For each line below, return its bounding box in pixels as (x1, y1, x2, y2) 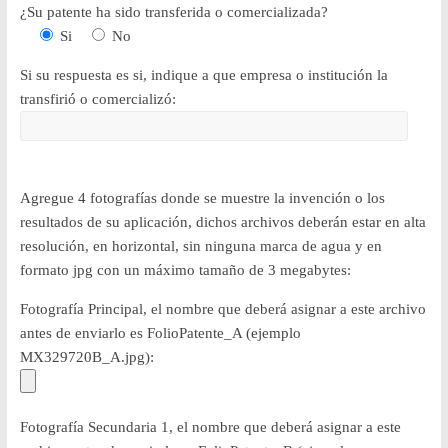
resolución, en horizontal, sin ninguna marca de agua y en (19, 237, 382, 254)
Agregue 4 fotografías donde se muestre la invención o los (19, 189, 385, 206)
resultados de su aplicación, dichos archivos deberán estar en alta (19, 213, 426, 230)
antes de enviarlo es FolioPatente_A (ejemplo (19, 324, 301, 341)
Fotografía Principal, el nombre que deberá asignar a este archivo (19, 300, 426, 317)
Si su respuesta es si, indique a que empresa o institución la (19, 66, 388, 83)
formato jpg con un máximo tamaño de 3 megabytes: (19, 261, 351, 278)
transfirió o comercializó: (19, 90, 176, 107)
